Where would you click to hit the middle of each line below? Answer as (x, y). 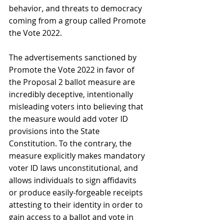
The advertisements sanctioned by (74, 57)
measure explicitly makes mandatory (78, 155)
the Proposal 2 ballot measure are (73, 82)
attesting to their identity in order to (77, 205)
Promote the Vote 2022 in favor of (72, 69)
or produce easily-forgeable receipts (77, 192)
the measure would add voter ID (69, 119)
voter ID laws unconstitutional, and (74, 168)
